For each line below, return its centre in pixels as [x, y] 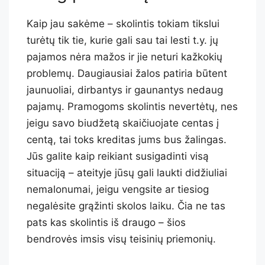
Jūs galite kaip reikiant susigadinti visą [118, 156]
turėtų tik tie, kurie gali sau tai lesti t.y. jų [122, 41]
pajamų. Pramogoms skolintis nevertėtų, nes [132, 107]
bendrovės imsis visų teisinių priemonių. [121, 239]
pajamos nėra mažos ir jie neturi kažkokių [125, 57]
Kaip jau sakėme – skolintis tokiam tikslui [123, 24]
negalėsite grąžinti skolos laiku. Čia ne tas [126, 206]
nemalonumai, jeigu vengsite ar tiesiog [118, 190]
